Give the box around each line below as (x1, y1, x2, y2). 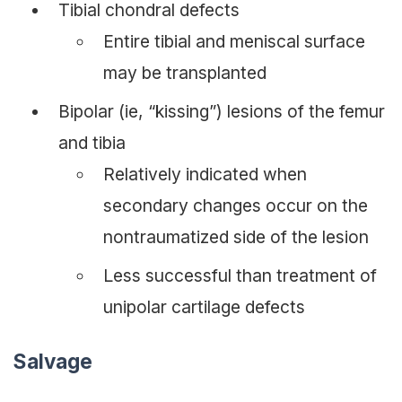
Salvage (13, 345, 92, 371)
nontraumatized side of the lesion (103, 222, 369, 244)
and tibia (58, 127, 126, 150)
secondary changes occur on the (103, 190, 368, 213)
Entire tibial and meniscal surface (103, 26, 365, 48)
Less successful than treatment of (103, 260, 377, 283)
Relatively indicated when (103, 159, 307, 181)
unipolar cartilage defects (103, 292, 305, 314)
